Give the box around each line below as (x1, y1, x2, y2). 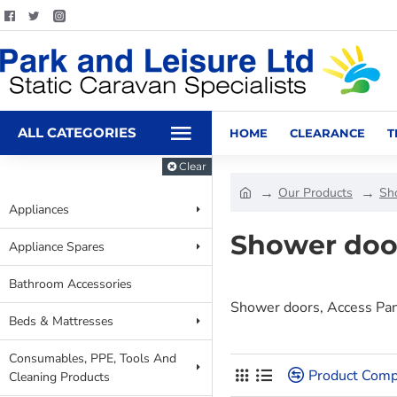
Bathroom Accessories (9, 276, 132, 292)
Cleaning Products (9, 369, 110, 385)
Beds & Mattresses (9, 313, 113, 330)
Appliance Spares (9, 238, 105, 255)
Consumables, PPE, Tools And (9, 350, 176, 367)
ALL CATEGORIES (18, 124, 136, 141)
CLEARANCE (290, 125, 365, 140)
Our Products (278, 183, 353, 201)
